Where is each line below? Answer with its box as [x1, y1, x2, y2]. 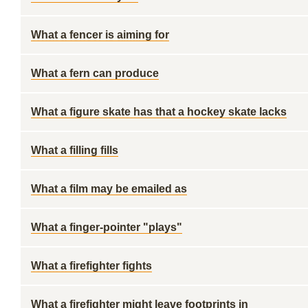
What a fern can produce [31, 67, 159, 79]
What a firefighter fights [31, 260, 152, 272]
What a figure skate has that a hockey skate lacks [31, 106, 287, 118]
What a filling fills [31, 144, 118, 156]
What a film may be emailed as [31, 183, 187, 195]
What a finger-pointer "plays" [31, 221, 182, 233]
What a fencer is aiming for [31, 29, 169, 41]
